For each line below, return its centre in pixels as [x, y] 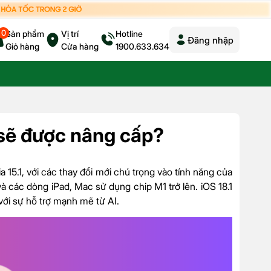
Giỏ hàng [22, 47]
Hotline [129, 34]
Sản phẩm [25, 34]
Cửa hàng [80, 47]
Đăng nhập [211, 40]
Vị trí [70, 34]
